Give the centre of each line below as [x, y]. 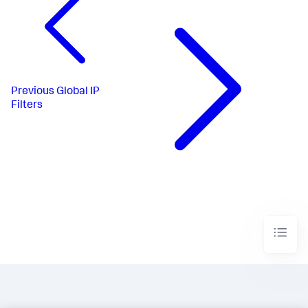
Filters [27, 106]
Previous [33, 92]
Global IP [78, 92]
